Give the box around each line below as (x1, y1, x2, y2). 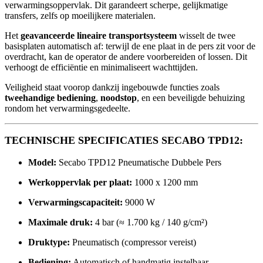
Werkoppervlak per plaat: (28, 177, 132, 187)
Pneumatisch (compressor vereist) (70, 237, 196, 247)
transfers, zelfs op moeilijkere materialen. (5, 10, 156, 21)
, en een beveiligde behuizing (137, 92, 245, 103)
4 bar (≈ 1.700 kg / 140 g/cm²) (93, 217, 207, 227)
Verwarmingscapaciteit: (28, 197, 123, 207)
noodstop (100, 92, 137, 103)
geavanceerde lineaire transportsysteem (21, 30, 177, 41)
